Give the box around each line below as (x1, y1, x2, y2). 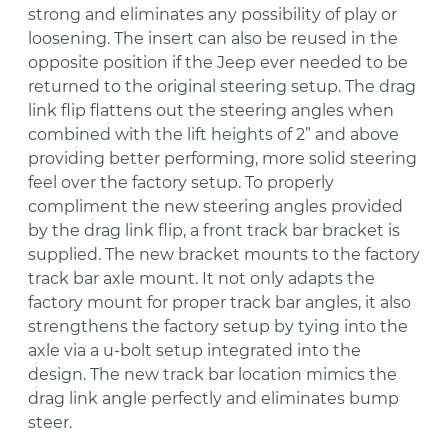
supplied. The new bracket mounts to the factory (28, 245, 420, 265)
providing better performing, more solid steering (28, 149, 417, 169)
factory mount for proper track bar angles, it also (28, 293, 411, 313)
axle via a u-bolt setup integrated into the (28, 341, 361, 361)
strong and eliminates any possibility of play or (28, 5, 397, 25)
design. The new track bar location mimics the (28, 365, 397, 385)
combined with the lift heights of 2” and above (28, 125, 399, 145)
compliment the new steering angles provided (28, 197, 403, 217)
